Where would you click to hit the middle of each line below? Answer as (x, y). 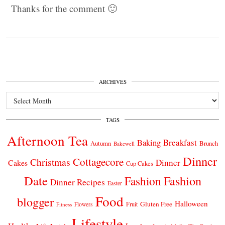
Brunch (209, 143)
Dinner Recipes (77, 182)
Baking (149, 142)
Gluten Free (156, 204)
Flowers (84, 204)
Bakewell (124, 143)
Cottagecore (98, 161)
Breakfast (180, 142)
